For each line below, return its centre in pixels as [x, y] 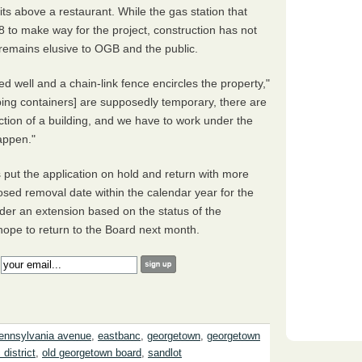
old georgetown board [92, 354]
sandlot [165, 354]
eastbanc [119, 337]
